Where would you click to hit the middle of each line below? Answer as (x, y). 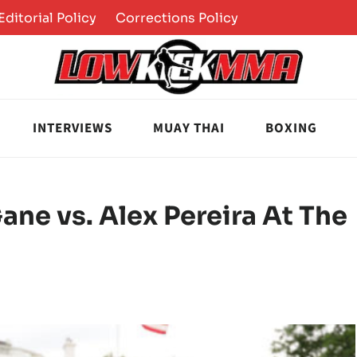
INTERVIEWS (73, 128)
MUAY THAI (189, 128)
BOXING (291, 128)
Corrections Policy (177, 18)
